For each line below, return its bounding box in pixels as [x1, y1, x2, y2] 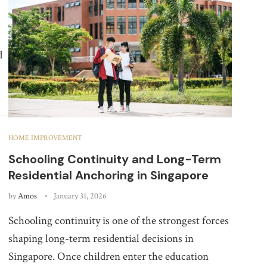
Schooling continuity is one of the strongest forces [8, 213, 229, 228]
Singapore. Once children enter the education [8, 249, 209, 264]
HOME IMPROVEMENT [8, 133, 82, 142]
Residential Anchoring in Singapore [8, 167, 209, 183]
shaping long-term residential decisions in [8, 231, 194, 246]
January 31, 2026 [53, 190, 107, 201]
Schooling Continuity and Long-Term [8, 151, 221, 167]
